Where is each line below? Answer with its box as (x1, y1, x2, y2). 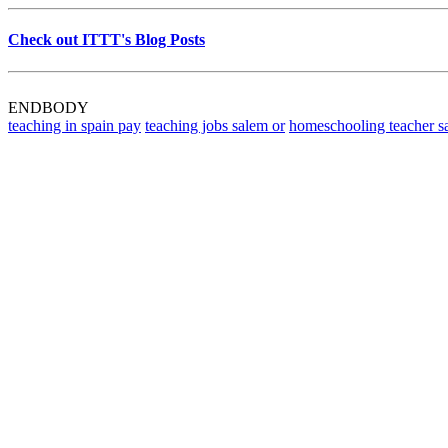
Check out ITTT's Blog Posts (8, 31, 205, 49)
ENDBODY (8, 98, 89, 116)
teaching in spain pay (8, 116, 141, 134)
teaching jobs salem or (145, 116, 285, 134)
